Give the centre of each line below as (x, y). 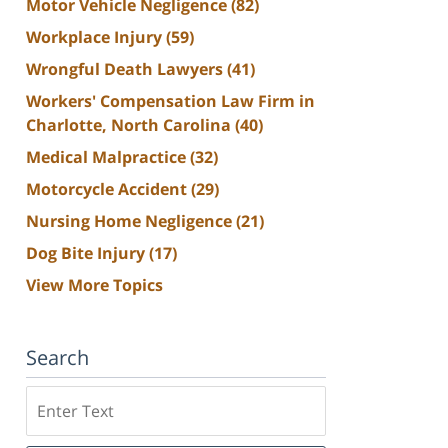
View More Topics (94, 284)
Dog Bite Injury (87, 252)
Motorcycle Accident (108, 188)
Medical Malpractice (108, 156)
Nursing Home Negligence (131, 220)
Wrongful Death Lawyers (126, 68)
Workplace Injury (96, 36)
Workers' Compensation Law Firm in (170, 100)
